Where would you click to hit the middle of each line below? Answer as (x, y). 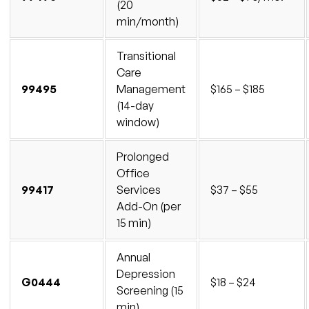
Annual (133, 257)
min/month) (148, 21)
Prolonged (143, 156)
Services (139, 189)
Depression (146, 273)
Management (151, 89)
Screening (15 (150, 290)
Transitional (146, 56)
